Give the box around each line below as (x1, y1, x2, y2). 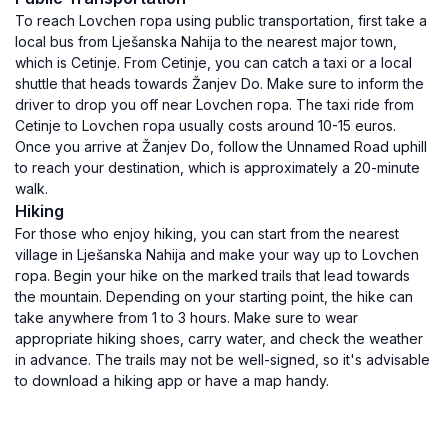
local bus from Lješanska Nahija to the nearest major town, (15, 33, 397, 50)
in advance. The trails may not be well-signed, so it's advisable (15, 351, 430, 368)
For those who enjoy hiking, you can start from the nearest (15, 225, 399, 242)
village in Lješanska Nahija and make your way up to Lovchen (15, 246, 419, 263)
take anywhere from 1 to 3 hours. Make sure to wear (15, 309, 358, 326)
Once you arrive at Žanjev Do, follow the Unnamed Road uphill (15, 138, 427, 155)
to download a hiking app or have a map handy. (15, 372, 329, 389)
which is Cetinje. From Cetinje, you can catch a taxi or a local (15, 54, 412, 71)
